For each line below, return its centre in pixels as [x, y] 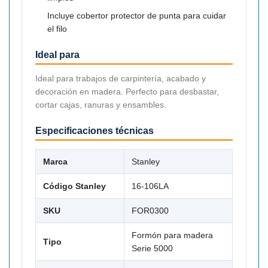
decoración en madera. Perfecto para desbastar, [127, 91]
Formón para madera [172, 235]
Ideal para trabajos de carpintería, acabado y [121, 78]
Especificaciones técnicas [95, 130]
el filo [57, 28]
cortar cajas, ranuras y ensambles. [101, 104]
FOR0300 [150, 210]
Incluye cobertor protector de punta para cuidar [137, 15]
